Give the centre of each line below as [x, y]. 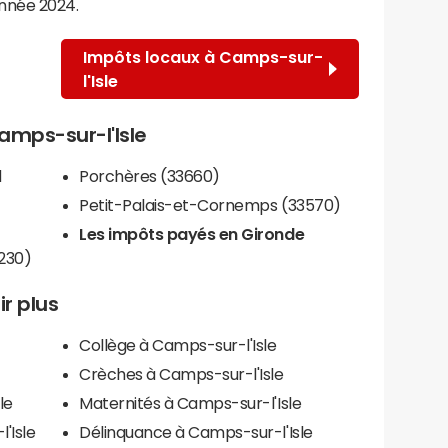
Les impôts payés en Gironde [192, 233]
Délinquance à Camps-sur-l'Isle [196, 431]
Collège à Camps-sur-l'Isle [178, 344]
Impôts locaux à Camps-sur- [203, 56]
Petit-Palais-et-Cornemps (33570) [210, 204]
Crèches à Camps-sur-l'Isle [181, 373]
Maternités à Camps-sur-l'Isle [190, 402]
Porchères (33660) [149, 175]
